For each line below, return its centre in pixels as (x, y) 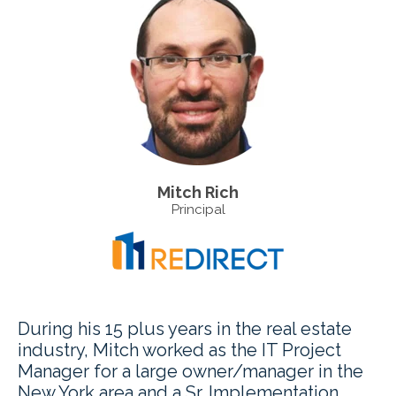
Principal (198, 210)
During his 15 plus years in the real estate (185, 329)
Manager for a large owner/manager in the (190, 372)
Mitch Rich (198, 193)
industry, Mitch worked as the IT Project (179, 350)
